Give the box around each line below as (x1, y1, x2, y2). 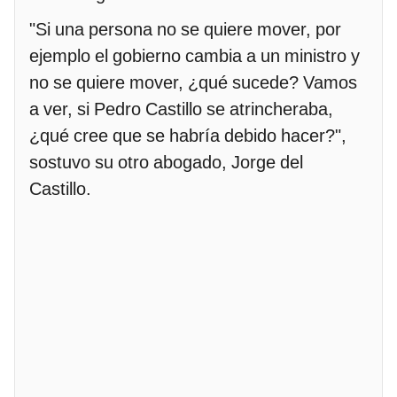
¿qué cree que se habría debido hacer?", (29, 125, 346, 147)
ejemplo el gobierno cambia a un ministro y (29, 45, 360, 67)
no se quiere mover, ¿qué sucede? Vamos (29, 72, 357, 94)
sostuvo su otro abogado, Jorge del (29, 152, 303, 174)
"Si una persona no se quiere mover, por (29, 19, 341, 41)
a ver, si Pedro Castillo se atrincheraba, (29, 98, 333, 121)
